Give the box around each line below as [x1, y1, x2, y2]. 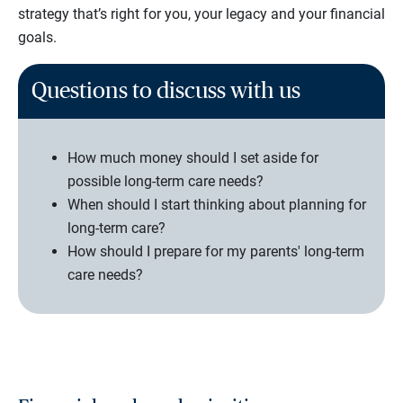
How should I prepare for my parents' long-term [67, 242, 364, 260]
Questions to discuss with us [31, 79, 300, 103]
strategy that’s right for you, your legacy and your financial [18, 4, 385, 22]
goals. [18, 28, 57, 46]
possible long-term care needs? [67, 172, 264, 190]
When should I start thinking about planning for [67, 195, 366, 213]
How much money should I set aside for [67, 148, 318, 166]
